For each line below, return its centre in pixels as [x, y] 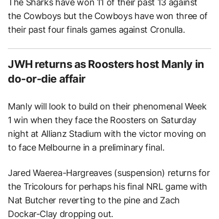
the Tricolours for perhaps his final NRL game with [108, 186]
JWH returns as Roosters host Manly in [106, 64]
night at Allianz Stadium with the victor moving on [107, 133]
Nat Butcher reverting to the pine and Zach [94, 200]
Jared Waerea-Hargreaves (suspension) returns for [109, 173]
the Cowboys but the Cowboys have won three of [108, 16]
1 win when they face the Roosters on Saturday [102, 120]
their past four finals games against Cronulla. [97, 29]
